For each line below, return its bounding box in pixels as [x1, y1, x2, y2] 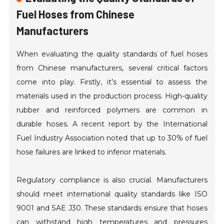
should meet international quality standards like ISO [16, 189, 207, 199]
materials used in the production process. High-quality [16, 91, 207, 101]
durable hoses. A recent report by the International [16, 119, 207, 129]
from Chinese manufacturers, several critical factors [16, 63, 207, 73]
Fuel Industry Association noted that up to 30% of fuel [16, 133, 207, 143]
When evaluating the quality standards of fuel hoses [16, 49, 207, 59]
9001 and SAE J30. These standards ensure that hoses [16, 203, 207, 213]
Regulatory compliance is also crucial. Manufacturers [16, 175, 207, 185]
